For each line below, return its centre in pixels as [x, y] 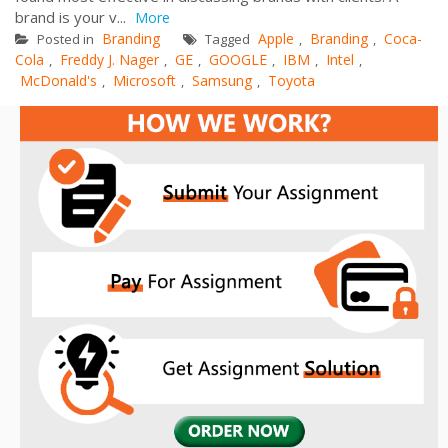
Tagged [227, 38]
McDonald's [58, 80]
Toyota [291, 80]
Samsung [222, 80]
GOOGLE [238, 59]
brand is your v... [72, 16]
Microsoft [144, 80]
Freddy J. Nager [109, 59]
